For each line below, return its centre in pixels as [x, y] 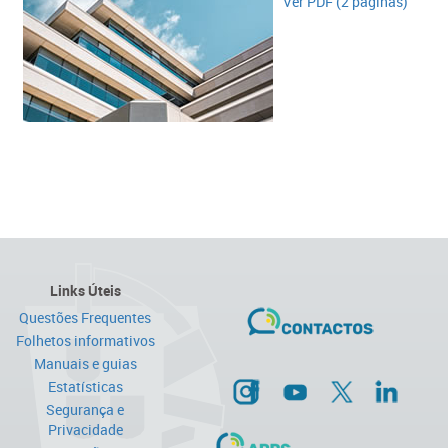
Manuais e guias [85, 363]
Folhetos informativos [85, 340]
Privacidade [85, 429]
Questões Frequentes [85, 317]
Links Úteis [85, 290]
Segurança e [85, 409]
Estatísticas [85, 386]
